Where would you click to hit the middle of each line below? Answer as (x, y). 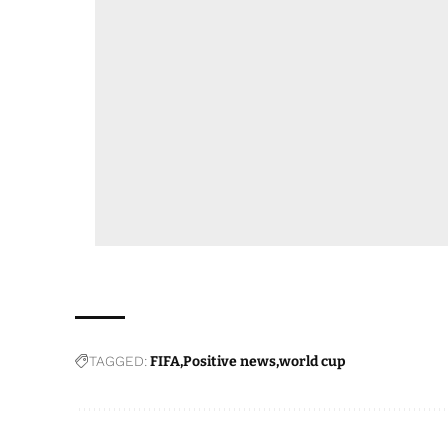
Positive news (230, 362)
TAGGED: (118, 361)
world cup (313, 362)
